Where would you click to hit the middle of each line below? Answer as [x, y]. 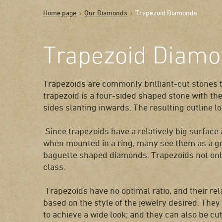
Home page [60, 13]
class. [54, 166]
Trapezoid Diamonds [166, 13]
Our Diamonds [106, 13]
